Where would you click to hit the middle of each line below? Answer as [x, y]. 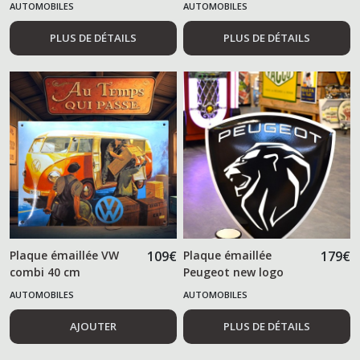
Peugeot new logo [234, 272]
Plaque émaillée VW [64, 255]
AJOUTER [93, 326]
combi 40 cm [45, 272]
